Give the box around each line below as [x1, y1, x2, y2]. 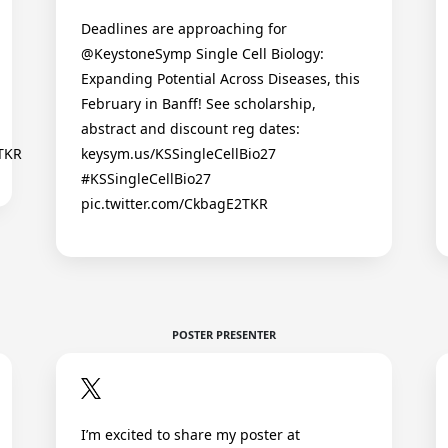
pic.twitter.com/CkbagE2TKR [81, 194, 268, 214]
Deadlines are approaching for [81, 19, 287, 39]
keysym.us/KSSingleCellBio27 [81, 144, 276, 164]
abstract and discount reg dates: [81, 119, 300, 139]
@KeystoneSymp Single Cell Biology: [81, 44, 324, 64]
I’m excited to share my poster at [81, 424, 300, 444]
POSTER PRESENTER [172, 327, 276, 343]
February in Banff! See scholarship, [81, 94, 316, 114]
